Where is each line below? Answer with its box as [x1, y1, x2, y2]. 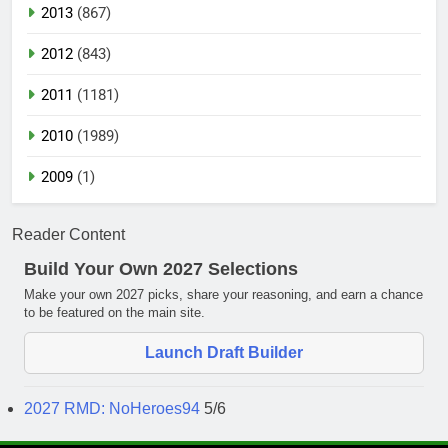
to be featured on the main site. [24, 304, 205, 320]
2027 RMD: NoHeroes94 [24, 399, 204, 417]
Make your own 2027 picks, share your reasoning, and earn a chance [24, 286, 423, 302]
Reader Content [12, 225, 125, 243]
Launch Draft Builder [145, 343, 303, 361]
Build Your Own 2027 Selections [24, 258, 298, 279]
